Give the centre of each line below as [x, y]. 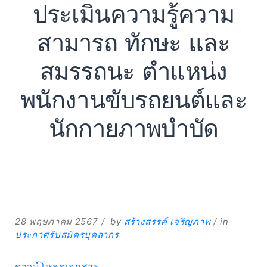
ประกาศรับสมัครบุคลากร [67, 235]
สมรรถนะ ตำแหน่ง [133, 72]
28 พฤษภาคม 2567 [57, 222]
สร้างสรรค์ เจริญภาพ [167, 222]
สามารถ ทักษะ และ [133, 44]
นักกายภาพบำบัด [133, 129]
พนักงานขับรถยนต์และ [133, 101]
